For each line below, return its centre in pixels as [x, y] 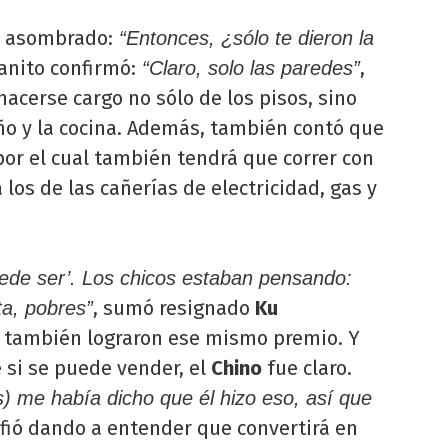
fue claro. [307, 368]
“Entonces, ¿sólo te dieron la [243, 38]
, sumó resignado [174, 308]
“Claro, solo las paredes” [248, 68]
